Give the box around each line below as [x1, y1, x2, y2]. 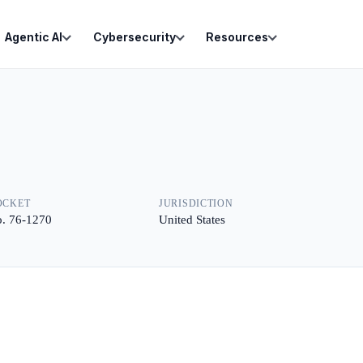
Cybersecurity [92, 30, 176, 44]
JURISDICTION [159, 198, 233, 209]
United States [159, 213, 225, 226]
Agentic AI [5, 30, 62, 44]
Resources [206, 30, 268, 44]
